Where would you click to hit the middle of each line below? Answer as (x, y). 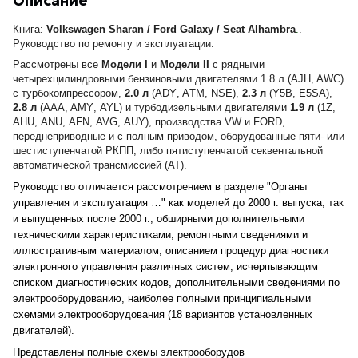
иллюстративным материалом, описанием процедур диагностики (171, 250)
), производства (185, 121)
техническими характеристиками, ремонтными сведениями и (160, 234)
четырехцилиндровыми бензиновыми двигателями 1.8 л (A (155, 78)
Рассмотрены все (57, 64)
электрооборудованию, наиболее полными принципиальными (162, 298)
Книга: (28, 29)
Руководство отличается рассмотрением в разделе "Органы (160, 186)
